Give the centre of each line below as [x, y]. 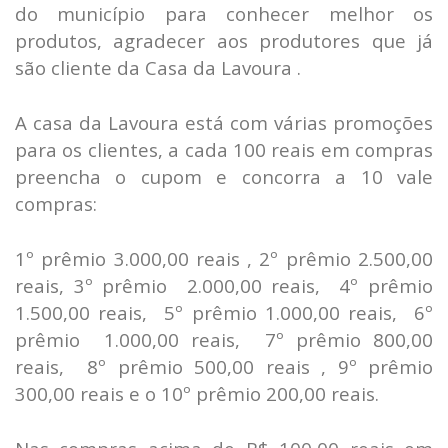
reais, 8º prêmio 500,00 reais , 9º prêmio [224, 367]
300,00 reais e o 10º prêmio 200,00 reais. [197, 394]
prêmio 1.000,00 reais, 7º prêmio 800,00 [224, 340]
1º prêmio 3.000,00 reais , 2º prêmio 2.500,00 [224, 259]
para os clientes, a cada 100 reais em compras [224, 150]
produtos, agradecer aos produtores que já [224, 41]
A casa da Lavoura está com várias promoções [224, 123]
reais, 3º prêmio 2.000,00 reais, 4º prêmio [224, 286]
